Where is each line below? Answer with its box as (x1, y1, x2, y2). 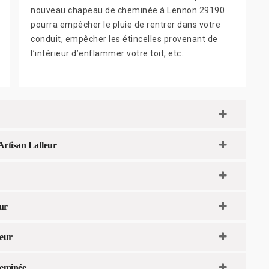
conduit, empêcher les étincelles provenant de (31, 34, 218, 44)
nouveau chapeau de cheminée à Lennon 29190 (31, 5, 225, 15)
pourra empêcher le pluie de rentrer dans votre (31, 19, 220, 29)
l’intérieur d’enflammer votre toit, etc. (31, 48, 183, 58)
